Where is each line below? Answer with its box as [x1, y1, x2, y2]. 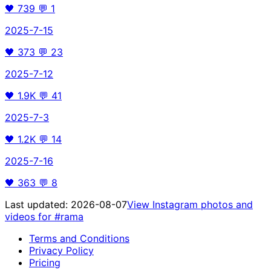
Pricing [29, 256, 60, 269]
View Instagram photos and [127, 198, 253, 211]
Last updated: [5, 198, 71, 211]
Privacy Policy [29, 244, 94, 256]
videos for [5, 210, 54, 223]
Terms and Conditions [29, 232, 129, 244]
